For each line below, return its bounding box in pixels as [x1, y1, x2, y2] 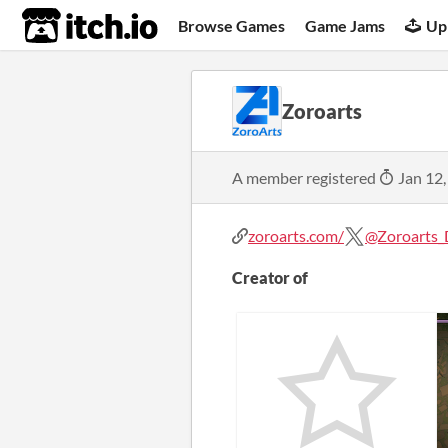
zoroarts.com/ [248, 226, 344, 245]
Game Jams [305, 15, 386, 35]
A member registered [232, 167, 379, 187]
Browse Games [178, 15, 286, 35]
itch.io [21, 6, 109, 46]
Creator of [232, 268, 308, 287]
